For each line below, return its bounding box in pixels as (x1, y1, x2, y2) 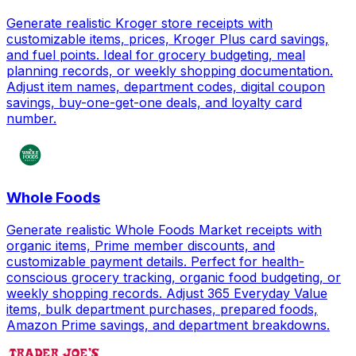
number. (6, 110, 56, 126)
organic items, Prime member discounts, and (6, 237, 275, 253)
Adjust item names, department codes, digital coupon (6, 78, 325, 95)
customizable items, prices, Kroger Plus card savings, (6, 30, 329, 47)
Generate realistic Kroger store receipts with (6, 14, 273, 31)
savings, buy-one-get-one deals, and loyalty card (6, 94, 302, 110)
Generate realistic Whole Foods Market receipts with (6, 221, 322, 238)
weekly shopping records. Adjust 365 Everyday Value (6, 284, 327, 301)
